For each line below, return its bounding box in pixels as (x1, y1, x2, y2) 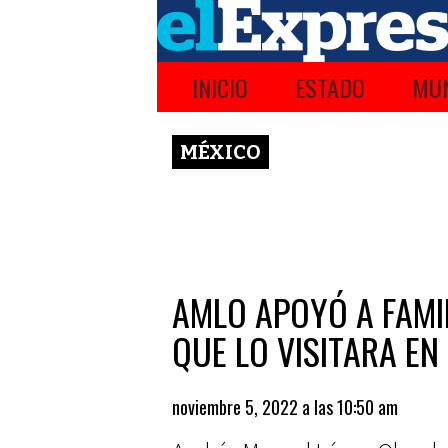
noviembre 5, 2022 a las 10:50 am (172, 394, 398, 420)
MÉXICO (180, 140, 261, 164)
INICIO (192, 69, 248, 105)
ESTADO (295, 69, 365, 105)
